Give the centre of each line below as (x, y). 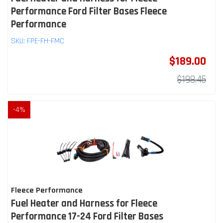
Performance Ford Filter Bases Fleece (89, 11)
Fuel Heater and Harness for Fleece (84, 203)
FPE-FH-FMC (46, 41)
